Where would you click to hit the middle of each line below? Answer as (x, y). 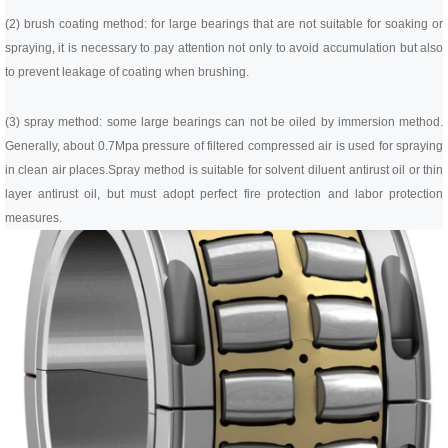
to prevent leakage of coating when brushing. (126, 72)
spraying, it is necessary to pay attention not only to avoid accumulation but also (224, 48)
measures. (33, 218)
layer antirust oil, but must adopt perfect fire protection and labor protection (224, 194)
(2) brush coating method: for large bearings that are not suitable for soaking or (224, 24)
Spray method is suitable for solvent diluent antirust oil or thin (276, 170)
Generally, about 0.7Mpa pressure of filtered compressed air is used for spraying (224, 146)
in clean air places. (56, 170)
